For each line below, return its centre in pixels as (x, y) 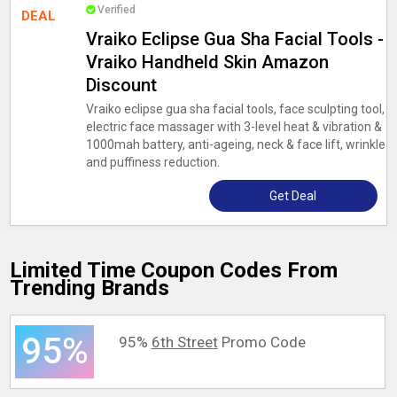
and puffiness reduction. (152, 162)
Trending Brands (90, 288)
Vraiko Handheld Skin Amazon (207, 62)
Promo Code (261, 342)
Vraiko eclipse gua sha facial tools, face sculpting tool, (235, 109)
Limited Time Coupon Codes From (174, 270)
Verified (116, 10)
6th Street (184, 342)
